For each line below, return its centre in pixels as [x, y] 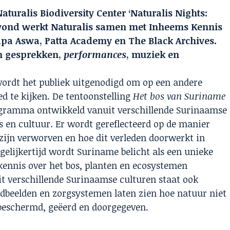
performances [95, 54]
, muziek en [153, 54]
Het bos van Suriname [179, 96]
